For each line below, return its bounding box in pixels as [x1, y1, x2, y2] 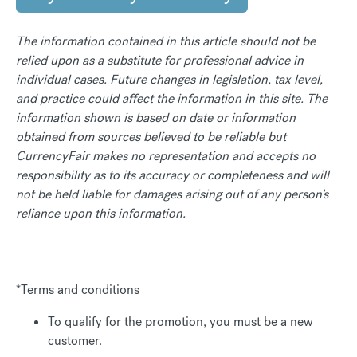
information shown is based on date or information [16, 108, 296, 126]
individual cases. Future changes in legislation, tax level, [16, 70, 323, 88]
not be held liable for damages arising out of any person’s [16, 185, 328, 202]
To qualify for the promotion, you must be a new [48, 312, 313, 330]
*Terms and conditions [16, 280, 139, 298]
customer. [48, 331, 102, 349]
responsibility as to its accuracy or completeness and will [16, 166, 329, 183]
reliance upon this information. [16, 204, 186, 222]
